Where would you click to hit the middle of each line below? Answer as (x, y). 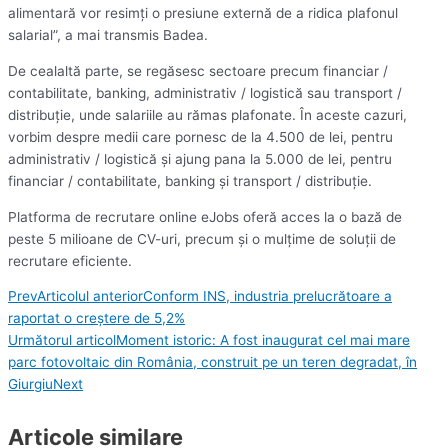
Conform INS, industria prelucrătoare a (267, 296)
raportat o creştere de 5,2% (96, 318)
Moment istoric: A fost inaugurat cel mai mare (263, 340)
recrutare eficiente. (70, 260)
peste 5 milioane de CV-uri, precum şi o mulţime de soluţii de (202, 238)
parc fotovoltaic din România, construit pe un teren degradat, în (212, 362)
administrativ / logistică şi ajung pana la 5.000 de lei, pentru (200, 158)
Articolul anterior (90, 296)
